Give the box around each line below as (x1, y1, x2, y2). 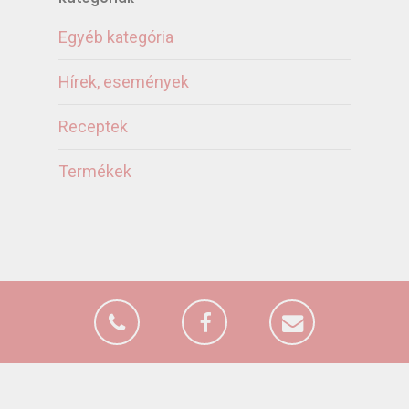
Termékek (58, 162, 131, 182)
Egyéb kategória (58, 27, 173, 47)
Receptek (58, 117, 128, 137)
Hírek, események (58, 72, 189, 92)
